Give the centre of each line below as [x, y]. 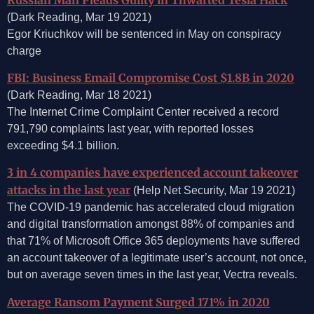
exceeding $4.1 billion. [63, 145]
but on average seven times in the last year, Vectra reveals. [152, 275]
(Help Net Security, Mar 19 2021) [213, 191]
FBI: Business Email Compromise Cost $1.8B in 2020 [151, 77]
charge [24, 50]
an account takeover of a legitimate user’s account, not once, [157, 258]
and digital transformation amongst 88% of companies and [151, 224]
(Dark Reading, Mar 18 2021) [79, 95]
